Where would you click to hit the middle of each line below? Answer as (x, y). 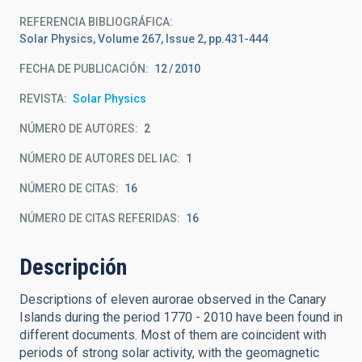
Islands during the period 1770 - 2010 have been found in (181, 317)
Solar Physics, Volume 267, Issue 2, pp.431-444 (144, 39)
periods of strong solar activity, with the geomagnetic (169, 353)
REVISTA (42, 99)
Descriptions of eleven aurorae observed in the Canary (173, 299)
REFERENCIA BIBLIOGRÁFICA (95, 22)
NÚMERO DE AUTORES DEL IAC (98, 158)
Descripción (73, 267)
